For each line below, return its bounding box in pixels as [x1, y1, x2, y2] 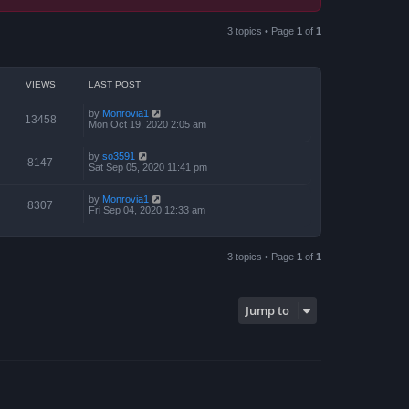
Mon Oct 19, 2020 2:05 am [89, 119, 206, 130]
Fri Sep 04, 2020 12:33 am [89, 204, 205, 215]
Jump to [246, 302, 289, 319]
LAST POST [89, 79, 141, 89]
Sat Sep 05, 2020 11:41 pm [89, 162, 207, 173]
